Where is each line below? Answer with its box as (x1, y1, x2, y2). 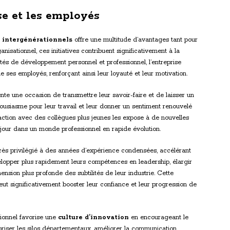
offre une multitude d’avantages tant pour (72, 36, 198, 44)
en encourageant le (129, 214, 188, 222)
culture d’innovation (58, 214, 129, 222)
